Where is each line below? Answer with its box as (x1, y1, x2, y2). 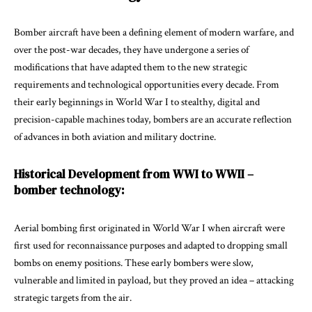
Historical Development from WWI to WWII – (14, 165, 253, 182)
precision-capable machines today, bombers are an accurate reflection (14, 112, 292, 126)
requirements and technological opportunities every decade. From (14, 77, 279, 91)
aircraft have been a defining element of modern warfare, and (47, 25, 294, 39)
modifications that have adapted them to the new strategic (14, 60, 247, 74)
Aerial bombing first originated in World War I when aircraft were (14, 221, 285, 235)
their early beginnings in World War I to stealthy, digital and (14, 95, 260, 109)
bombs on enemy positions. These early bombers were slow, (14, 256, 253, 270)
